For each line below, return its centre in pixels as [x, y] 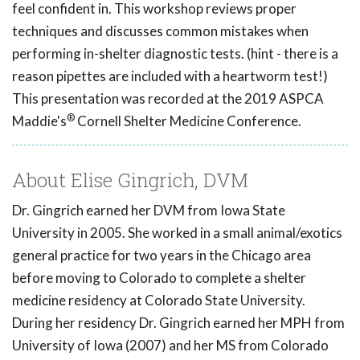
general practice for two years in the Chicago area [162, 256]
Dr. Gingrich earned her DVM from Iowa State [149, 211]
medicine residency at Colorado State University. [159, 301]
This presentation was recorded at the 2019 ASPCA [168, 99]
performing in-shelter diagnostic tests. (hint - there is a [175, 54]
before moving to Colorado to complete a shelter [159, 278]
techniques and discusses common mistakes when [160, 31]
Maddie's [39, 121]
